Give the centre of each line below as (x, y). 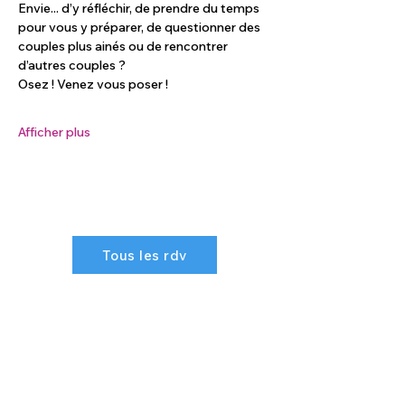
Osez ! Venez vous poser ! (93, 84)
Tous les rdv (145, 255)
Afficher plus (54, 132)
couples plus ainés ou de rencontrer (124, 46)
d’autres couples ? (72, 65)
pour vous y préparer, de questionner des (141, 27)
